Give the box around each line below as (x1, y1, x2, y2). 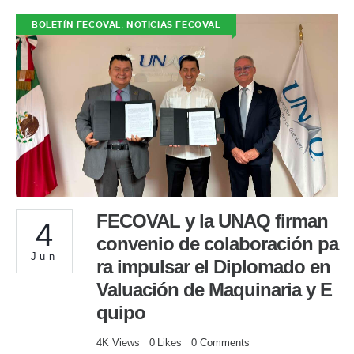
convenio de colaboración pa (96, 232, 338, 254)
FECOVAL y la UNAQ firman (96, 209, 328, 232)
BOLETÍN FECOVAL (32, 19, 121, 31)
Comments (200, 336, 250, 348)
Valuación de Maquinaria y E (96, 278, 332, 300)
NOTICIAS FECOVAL (126, 19, 220, 31)
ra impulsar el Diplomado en (96, 255, 330, 277)
